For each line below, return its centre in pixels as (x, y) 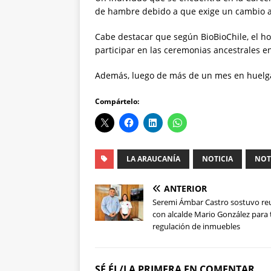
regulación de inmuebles (196, 227)
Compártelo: (117, 102)
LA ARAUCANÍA (153, 159)
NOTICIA (217, 159)
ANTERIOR (185, 189)
